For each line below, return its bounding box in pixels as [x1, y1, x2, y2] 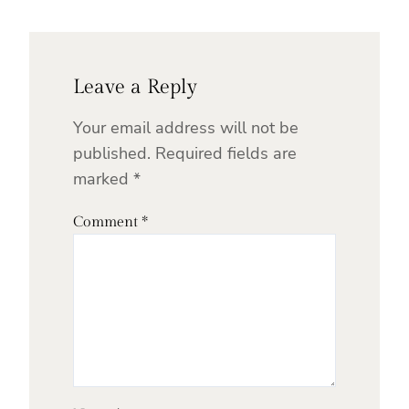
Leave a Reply [73, 75, 197, 100]
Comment [73, 214, 142, 232]
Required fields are [155, 142, 297, 165]
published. [73, 142, 151, 165]
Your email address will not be [73, 117, 299, 140]
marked [73, 168, 133, 191]
